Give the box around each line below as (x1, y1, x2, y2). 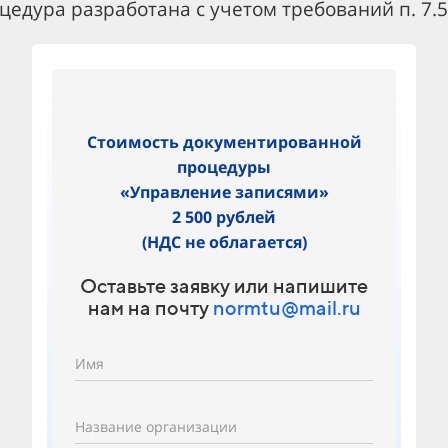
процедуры (177, 156, 271, 178)
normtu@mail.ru (212, 296, 361, 319)
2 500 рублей (172, 206, 276, 228)
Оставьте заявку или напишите (80, 274, 368, 297)
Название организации (75, 417, 237, 436)
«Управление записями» (119, 181, 329, 203)
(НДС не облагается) (141, 231, 307, 253)
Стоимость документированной (86, 131, 362, 153)
